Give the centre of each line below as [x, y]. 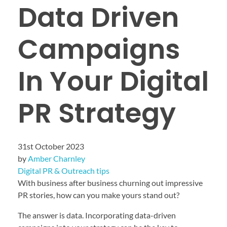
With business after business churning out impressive [110, 182]
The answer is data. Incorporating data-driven [97, 215]
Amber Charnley [56, 158]
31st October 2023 [51, 146]
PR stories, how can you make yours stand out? [99, 195]
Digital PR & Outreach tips [64, 170]
